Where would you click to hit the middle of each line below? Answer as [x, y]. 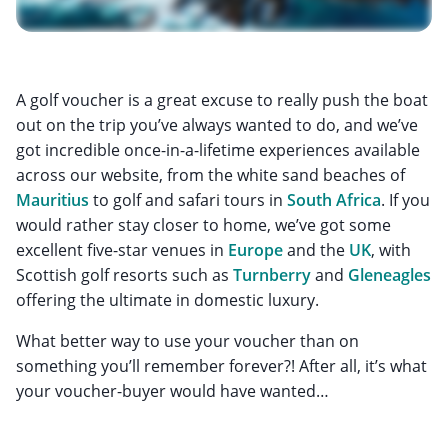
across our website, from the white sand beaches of [210, 174]
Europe [255, 249]
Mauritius [52, 199]
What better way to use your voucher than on [187, 340]
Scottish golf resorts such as [124, 274]
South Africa [334, 199]
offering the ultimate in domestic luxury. [167, 299]
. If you [405, 199]
